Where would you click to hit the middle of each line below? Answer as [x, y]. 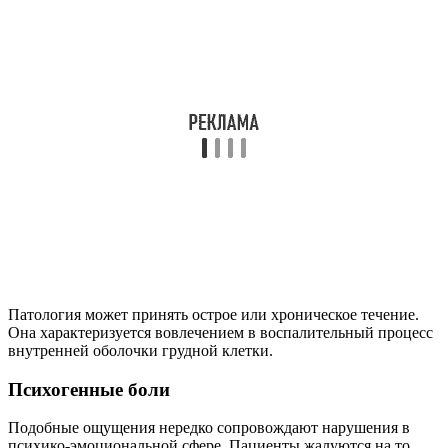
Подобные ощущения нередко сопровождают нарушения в [209, 428]
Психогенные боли [89, 389]
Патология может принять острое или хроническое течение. [213, 314]
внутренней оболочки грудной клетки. [140, 350]
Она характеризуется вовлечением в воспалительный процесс [220, 332]
